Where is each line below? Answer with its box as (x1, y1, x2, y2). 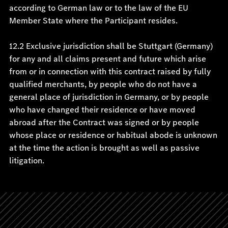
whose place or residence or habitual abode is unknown (9, 129, 217, 141)
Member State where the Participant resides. (9, 15, 178, 26)
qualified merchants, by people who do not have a (9, 78, 197, 90)
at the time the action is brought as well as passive (9, 142, 199, 154)
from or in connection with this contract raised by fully (9, 66, 211, 77)
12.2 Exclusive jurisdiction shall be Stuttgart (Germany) (9, 40, 213, 52)
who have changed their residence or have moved (9, 104, 195, 116)
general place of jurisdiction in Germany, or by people (9, 91, 209, 103)
